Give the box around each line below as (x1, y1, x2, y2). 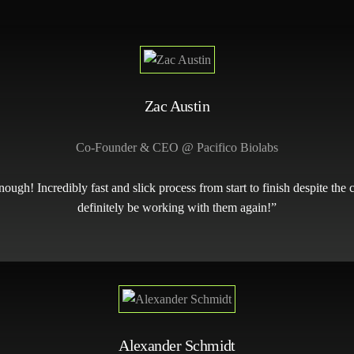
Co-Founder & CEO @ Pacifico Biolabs (76, 141, 278, 155)
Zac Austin (144, 96, 210, 115)
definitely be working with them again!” (77, 201, 277, 215)
